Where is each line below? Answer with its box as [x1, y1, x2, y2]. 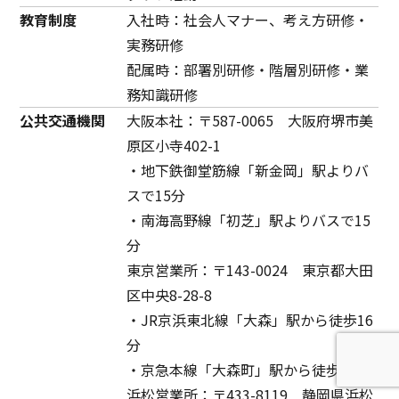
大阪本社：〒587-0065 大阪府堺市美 [126, 109, 374, 131]
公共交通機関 [20, 109, 106, 131]
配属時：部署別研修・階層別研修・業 [126, 58, 370, 80]
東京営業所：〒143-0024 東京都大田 [126, 258, 374, 281]
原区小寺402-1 [126, 134, 222, 156]
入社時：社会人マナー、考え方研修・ [126, 8, 370, 30]
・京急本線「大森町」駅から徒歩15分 [126, 358, 371, 380]
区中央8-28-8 [126, 283, 213, 305]
